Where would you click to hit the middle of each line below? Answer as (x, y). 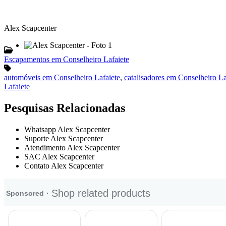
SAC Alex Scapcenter (59, 156)
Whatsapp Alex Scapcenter (67, 129)
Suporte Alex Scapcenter (64, 138)
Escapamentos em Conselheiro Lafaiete (67, 59)
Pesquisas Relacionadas (65, 108)
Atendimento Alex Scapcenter (72, 147)
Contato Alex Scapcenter (64, 165)
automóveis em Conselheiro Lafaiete (62, 77)
